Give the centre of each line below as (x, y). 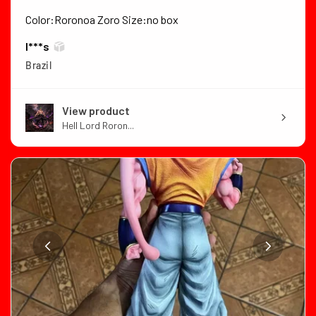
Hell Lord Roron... (98, 126)
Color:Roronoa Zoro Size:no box (102, 20)
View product (96, 111)
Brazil (39, 66)
